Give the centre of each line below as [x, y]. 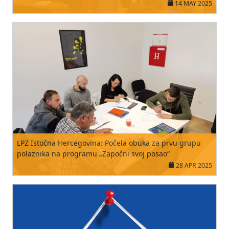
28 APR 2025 [193, 166]
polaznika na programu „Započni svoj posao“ [93, 154]
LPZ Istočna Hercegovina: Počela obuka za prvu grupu [109, 143]
